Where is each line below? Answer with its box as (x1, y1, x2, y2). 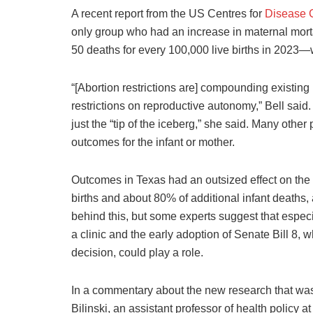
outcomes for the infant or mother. (71, 136, 235, 148)
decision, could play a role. (71, 246, 203, 259)
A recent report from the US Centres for (71, 7, 265, 20)
